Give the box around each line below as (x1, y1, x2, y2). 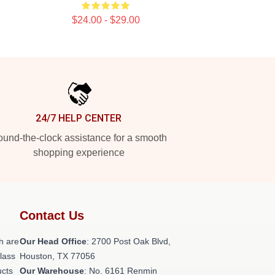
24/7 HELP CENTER (36, 112, 122, 124)
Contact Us (20, 209, 84, 222)
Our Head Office (20, 236, 87, 246)
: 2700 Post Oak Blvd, (87, 236, 171, 246)
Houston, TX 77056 (20, 251, 95, 261)
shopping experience (33, 147, 125, 158)
